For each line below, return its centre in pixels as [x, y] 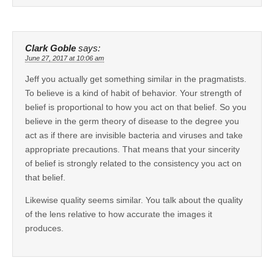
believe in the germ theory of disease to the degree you [132, 121]
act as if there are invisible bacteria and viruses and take [134, 135]
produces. [44, 228]
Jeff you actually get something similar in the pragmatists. [136, 79]
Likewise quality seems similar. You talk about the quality [134, 200]
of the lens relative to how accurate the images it [119, 214]
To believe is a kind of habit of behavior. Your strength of [133, 93]
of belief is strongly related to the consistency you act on [133, 163]
